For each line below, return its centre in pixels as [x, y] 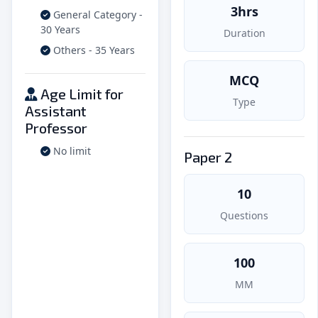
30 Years [60, 29]
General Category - [97, 14]
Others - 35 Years [93, 50]
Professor [56, 127]
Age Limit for [81, 93]
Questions [244, 215]
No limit [71, 150]
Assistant [56, 110]
